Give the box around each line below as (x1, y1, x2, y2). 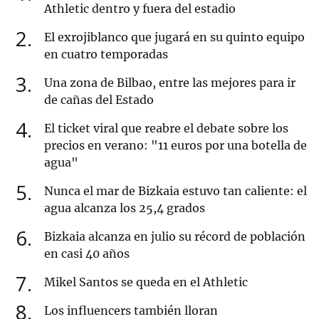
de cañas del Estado (44, 93, 154, 108)
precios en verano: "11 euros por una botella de (44, 138, 307, 153)
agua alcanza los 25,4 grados (44, 201, 205, 216)
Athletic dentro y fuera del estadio (44, 1, 236, 16)
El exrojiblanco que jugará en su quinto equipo (44, 30, 305, 45)
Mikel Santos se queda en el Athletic (44, 275, 248, 290)
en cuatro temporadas (44, 47, 168, 62)
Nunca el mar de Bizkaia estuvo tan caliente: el (44, 184, 307, 199)
